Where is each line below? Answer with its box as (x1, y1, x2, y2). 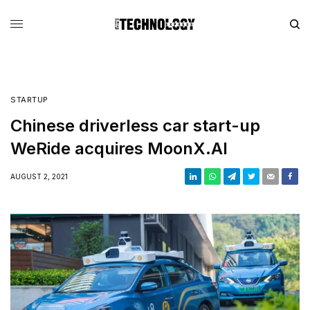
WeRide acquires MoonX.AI (10, 138, 228, 158)
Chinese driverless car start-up (10, 115, 260, 136)
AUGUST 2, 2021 (10, 172, 68, 181)
